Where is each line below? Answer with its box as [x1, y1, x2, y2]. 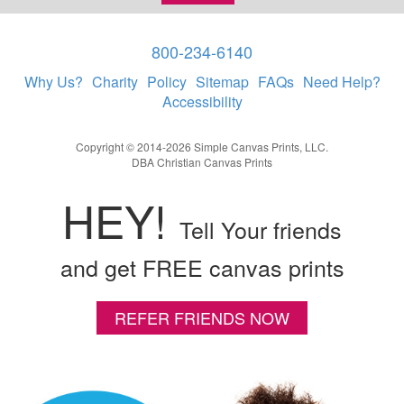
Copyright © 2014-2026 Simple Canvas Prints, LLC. [76, 138, 328, 154]
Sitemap [195, 70, 249, 92]
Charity [91, 70, 138, 92]
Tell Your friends [179, 212, 342, 245]
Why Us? [23, 70, 83, 92]
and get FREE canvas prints [60, 250, 344, 283]
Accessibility [161, 90, 243, 112]
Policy [146, 70, 187, 92]
